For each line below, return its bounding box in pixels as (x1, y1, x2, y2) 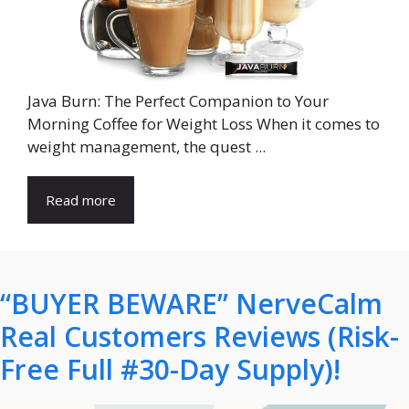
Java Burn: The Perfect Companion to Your (27, 89, 329, 111)
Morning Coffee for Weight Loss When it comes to (27, 112, 380, 134)
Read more (46, 190, 116, 209)
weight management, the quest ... (27, 135, 266, 157)
